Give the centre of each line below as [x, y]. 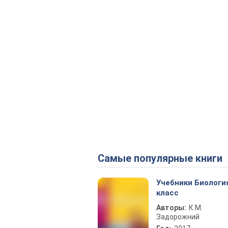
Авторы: [171, 208]
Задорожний [178, 217]
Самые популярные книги [163, 158]
